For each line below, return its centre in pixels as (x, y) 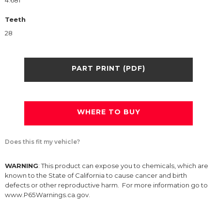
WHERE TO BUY (108, 112)
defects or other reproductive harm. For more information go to (106, 185)
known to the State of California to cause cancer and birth (96, 176)
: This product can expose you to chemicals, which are (123, 166)
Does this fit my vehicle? (42, 142)
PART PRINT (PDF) (108, 68)
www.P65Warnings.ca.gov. (47, 195)
